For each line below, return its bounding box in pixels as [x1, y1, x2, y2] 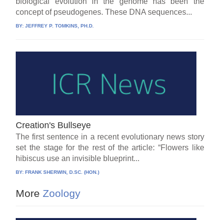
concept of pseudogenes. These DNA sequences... [16, 8, 192, 17]
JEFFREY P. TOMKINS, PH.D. [25, 23, 94, 29]
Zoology [40, 187, 81, 199]
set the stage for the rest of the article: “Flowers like [16, 143, 204, 152]
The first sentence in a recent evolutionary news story [16, 132, 204, 141]
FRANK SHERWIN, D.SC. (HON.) [25, 169, 100, 175]
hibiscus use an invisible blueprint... [16, 154, 140, 163]
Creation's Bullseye [16, 120, 91, 130]
